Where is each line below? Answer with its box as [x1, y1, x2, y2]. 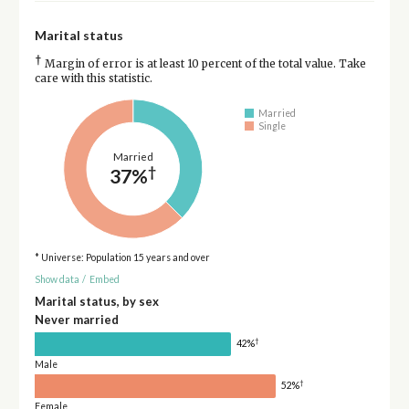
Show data [34, 274, 79, 286]
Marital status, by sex [34, 293, 159, 309]
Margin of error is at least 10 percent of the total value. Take [41, 57, 366, 70]
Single [258, 121, 287, 132]
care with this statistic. [34, 71, 152, 85]
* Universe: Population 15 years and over [34, 251, 210, 263]
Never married [34, 311, 119, 327]
